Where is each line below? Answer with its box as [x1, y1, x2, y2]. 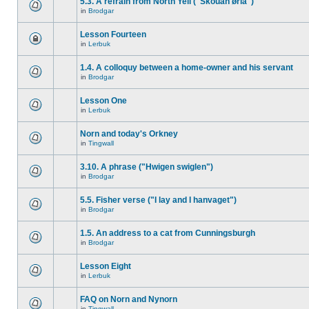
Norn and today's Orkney [80, 129, 178, 139]
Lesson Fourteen [80, 30, 146, 39]
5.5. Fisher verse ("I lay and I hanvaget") [80, 195, 237, 205]
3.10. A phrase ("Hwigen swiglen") [80, 162, 213, 172]
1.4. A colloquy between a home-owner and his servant [80, 63, 293, 72]
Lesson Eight [80, 261, 131, 271]
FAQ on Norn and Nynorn [80, 295, 177, 304]
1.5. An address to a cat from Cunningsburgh [80, 228, 255, 238]
